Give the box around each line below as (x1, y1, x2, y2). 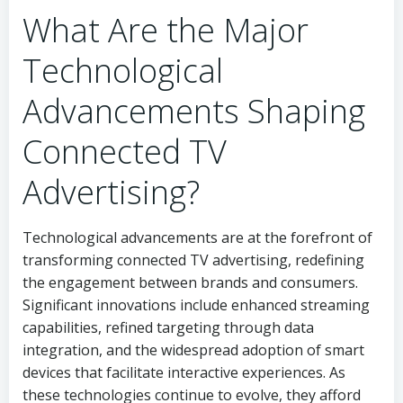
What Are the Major (22, 8, 309, 52)
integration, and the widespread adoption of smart (22, 340, 364, 360)
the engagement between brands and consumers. (22, 273, 358, 292)
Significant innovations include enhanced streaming (22, 295, 370, 315)
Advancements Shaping (22, 89, 365, 133)
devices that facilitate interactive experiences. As (22, 363, 345, 382)
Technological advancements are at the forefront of (22, 228, 372, 247)
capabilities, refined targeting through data (22, 318, 314, 337)
